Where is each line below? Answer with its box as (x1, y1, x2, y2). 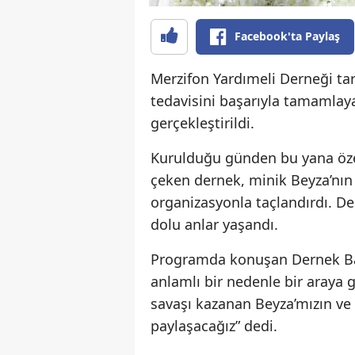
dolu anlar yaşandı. (151, 215, 278, 235)
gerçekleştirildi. (151, 113, 254, 133)
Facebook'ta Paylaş (235, 29, 340, 44)
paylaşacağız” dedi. (151, 316, 277, 336)
